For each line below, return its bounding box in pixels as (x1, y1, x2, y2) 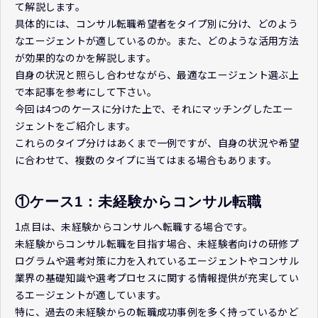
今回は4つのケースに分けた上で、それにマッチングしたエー (15, 102, 293, 116)
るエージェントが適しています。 (15, 287, 167, 302)
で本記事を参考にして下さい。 (15, 84, 157, 99)
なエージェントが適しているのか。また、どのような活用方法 (15, 33, 299, 48)
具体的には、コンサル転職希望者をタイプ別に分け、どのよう (15, 16, 298, 31)
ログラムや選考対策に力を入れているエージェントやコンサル (15, 253, 299, 268)
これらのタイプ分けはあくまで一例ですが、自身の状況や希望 (15, 136, 299, 150)
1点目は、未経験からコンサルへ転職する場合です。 (15, 219, 253, 234)
